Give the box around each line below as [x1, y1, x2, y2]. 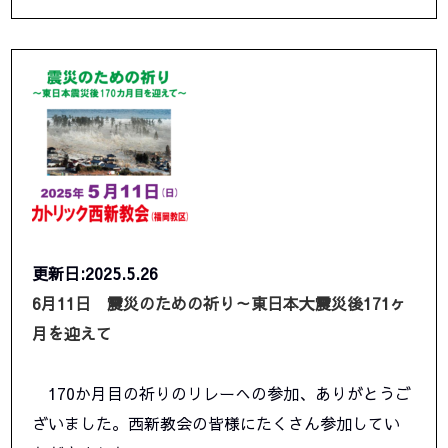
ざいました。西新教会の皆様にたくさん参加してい [32, 412, 401, 435]
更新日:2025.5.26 [32, 262, 159, 285]
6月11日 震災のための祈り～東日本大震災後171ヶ [32, 292, 407, 315]
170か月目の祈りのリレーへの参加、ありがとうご [32, 382, 412, 405]
